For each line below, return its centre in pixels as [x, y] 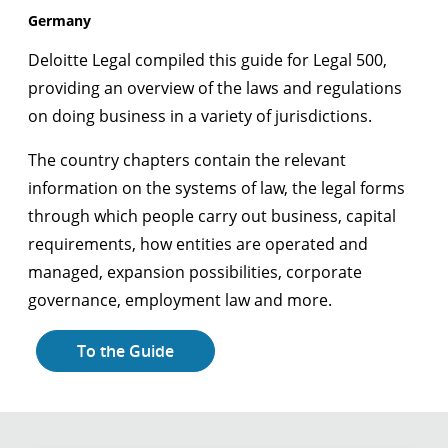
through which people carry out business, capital [212, 216]
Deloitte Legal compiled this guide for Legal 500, [207, 60]
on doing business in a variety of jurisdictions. [200, 116]
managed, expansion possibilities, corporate [195, 272]
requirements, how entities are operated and [198, 244]
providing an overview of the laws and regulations [215, 88]
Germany [59, 20]
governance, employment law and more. [180, 300]
